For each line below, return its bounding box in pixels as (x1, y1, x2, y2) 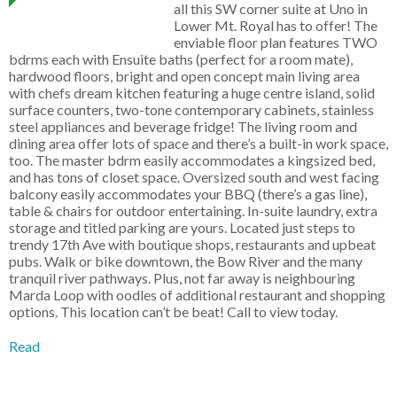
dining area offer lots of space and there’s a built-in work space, (9, 135, 388, 152)
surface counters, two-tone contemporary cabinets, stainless (9, 101, 374, 119)
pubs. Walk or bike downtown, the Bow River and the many (9, 253, 362, 270)
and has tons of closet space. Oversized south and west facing (9, 168, 379, 186)
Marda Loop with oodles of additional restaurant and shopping (9, 286, 385, 304)
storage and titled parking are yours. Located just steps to (9, 219, 355, 237)
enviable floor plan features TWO (174, 34, 378, 51)
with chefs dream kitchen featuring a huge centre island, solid (9, 84, 375, 102)
